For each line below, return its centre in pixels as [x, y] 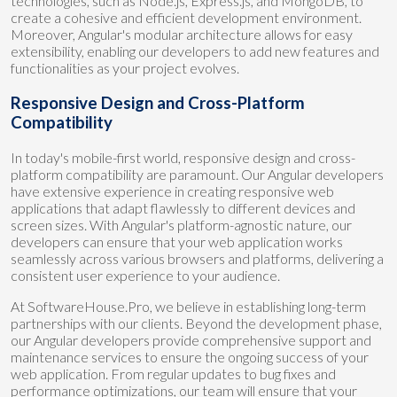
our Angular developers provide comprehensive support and [191, 339]
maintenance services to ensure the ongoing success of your [190, 356]
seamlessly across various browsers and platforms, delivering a [197, 258]
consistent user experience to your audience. [145, 275]
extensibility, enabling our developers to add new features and [195, 51]
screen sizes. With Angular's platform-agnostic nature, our [181, 224]
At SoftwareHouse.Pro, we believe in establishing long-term [188, 306]
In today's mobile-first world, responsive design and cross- [183, 157]
